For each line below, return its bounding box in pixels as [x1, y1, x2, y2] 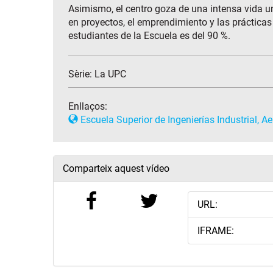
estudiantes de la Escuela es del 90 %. [68, 30, 230, 42]
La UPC [94, 68, 126, 80]
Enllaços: [68, 101, 107, 113]
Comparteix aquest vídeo [63, 163, 169, 175]
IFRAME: [197, 225, 234, 237]
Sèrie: [68, 68, 94, 80]
